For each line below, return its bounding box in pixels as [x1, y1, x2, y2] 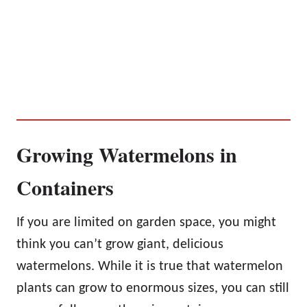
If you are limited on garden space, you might [16, 216, 276, 230]
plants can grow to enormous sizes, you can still [16, 282, 289, 295]
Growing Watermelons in [16, 139, 237, 169]
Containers [16, 172, 114, 202]
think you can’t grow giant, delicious [16, 238, 223, 251]
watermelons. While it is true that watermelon [16, 260, 283, 273]
